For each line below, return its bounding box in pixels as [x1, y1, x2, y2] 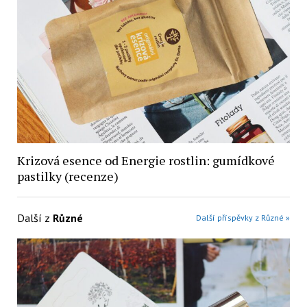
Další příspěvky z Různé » [196, 212, 291, 223]
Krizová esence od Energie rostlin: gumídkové [16, 151, 275, 169]
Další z [16, 210, 53, 225]
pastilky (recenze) [16, 167, 119, 184]
